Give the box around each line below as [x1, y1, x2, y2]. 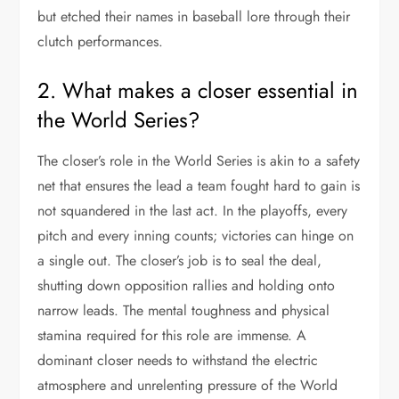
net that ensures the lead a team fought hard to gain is [37, 175, 361, 196]
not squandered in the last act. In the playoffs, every [37, 199, 348, 221]
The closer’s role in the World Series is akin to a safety [37, 150, 361, 171]
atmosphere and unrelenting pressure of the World [37, 374, 338, 395]
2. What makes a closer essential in [37, 74, 359, 106]
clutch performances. [37, 30, 164, 52]
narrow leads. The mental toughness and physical [37, 299, 330, 321]
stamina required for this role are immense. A [37, 324, 307, 346]
